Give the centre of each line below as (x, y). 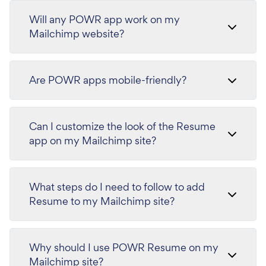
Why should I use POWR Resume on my (124, 248)
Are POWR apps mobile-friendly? (108, 80)
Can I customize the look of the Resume (122, 126)
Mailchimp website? (77, 34)
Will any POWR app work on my (104, 20)
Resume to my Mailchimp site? (102, 201)
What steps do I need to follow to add (117, 187)
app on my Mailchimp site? (93, 141)
